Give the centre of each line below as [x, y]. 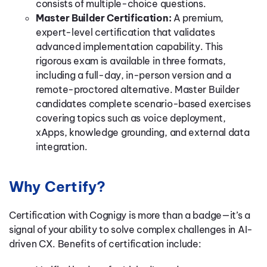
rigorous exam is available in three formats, [131, 61]
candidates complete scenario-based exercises [143, 104]
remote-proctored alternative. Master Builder [138, 89]
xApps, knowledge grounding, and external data [143, 132]
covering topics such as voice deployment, [131, 118]
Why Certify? [58, 187]
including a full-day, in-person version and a [133, 75]
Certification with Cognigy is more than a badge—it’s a [130, 215]
